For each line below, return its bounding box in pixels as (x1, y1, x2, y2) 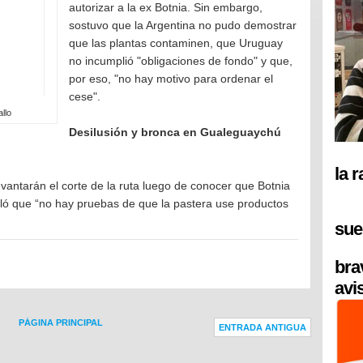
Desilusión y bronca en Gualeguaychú (69, 126, 281, 139)
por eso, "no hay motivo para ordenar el (69, 72, 273, 85)
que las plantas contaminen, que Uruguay (69, 36, 283, 49)
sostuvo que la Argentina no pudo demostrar (69, 19, 297, 32)
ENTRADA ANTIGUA (219, 322, 306, 333)
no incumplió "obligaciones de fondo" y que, (69, 54, 293, 67)
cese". (69, 90, 100, 103)
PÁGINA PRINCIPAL (18, 318, 103, 328)
